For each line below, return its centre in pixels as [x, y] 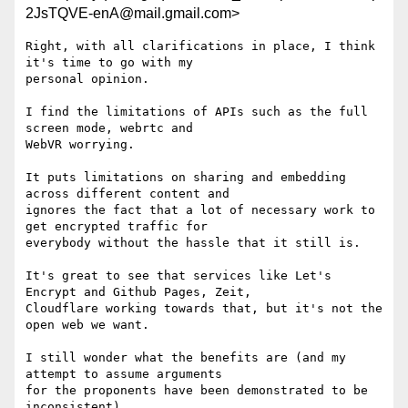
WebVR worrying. [80, 145]
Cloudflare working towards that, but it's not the [204, 309]
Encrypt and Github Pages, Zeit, [138, 292]
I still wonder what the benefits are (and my [186, 358]
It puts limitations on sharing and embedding [186, 178]
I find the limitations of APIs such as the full [197, 112]
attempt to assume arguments [124, 374]
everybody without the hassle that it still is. [193, 243]
